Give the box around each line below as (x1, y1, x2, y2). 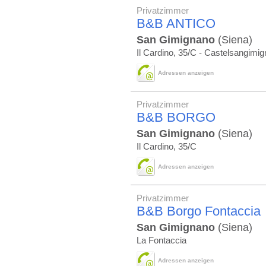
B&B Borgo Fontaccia (137, 204, 261, 218)
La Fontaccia (137, 236, 186, 245)
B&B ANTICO (137, 16, 216, 31)
